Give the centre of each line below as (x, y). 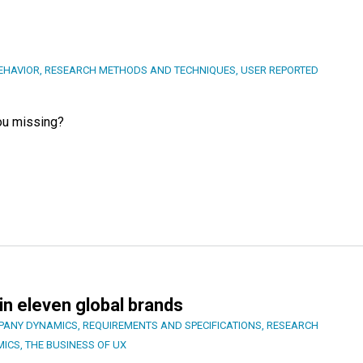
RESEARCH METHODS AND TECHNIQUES (140, 70)
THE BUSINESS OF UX (76, 344)
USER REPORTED (280, 70)
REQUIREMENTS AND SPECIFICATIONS (172, 325)
